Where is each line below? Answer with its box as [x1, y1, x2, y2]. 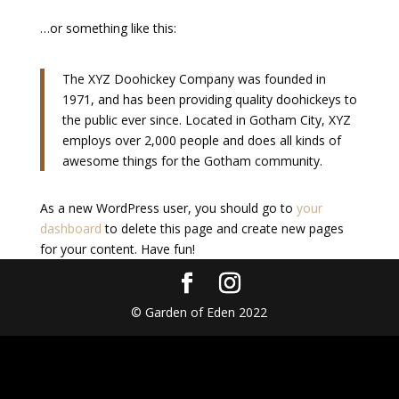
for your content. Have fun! [39, 240, 195, 257]
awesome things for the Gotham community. [61, 152, 322, 169]
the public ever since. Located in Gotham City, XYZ [61, 111, 351, 128]
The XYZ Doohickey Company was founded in [61, 70, 326, 87]
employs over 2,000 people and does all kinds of [61, 132, 341, 149]
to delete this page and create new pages [101, 220, 344, 237]
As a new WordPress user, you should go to [39, 199, 297, 216]
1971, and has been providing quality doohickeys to [61, 91, 357, 108]
